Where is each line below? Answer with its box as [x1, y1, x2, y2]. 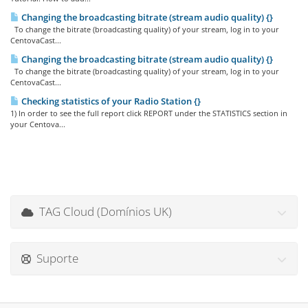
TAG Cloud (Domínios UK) [34, 203, 172, 219]
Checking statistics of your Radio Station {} [19, 94, 201, 107]
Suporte [31, 250, 78, 266]
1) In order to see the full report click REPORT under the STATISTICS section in [10, 107, 287, 118]
